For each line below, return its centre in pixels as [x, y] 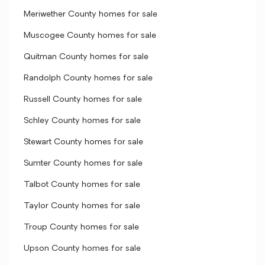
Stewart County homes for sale [83, 142]
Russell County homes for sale [83, 100]
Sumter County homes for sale [83, 164]
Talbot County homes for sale [82, 185]
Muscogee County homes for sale [90, 36]
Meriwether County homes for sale [91, 14]
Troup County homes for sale [81, 227]
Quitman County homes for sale [86, 57]
